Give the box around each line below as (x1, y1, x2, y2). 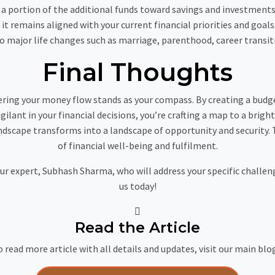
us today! (118, 180, 157, 192)
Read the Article (75, 219, 200, 236)
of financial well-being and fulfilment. (57, 139, 218, 152)
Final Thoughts (42, 57, 233, 87)
